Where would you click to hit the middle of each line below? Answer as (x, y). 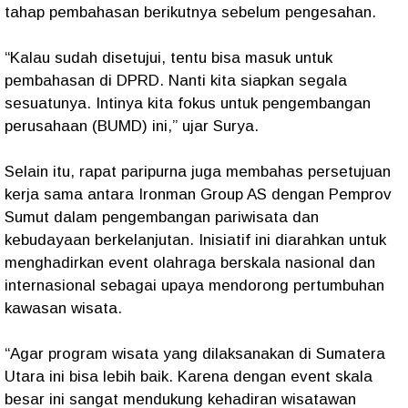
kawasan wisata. (63, 308)
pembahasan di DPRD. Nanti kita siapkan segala (176, 81)
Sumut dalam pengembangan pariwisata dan (162, 217)
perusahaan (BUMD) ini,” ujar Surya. (132, 126)
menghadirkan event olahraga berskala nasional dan (190, 263)
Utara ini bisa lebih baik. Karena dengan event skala (189, 377)
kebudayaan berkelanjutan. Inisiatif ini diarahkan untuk (195, 240)
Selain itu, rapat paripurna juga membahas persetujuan (198, 172)
